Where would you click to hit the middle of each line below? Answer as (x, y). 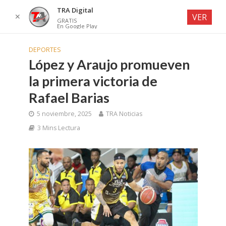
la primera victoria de (93, 81)
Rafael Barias (69, 98)
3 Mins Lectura (59, 128)
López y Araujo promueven (109, 64)
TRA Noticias (124, 114)
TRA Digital (75, 10)
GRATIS (67, 20)
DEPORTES (45, 50)
